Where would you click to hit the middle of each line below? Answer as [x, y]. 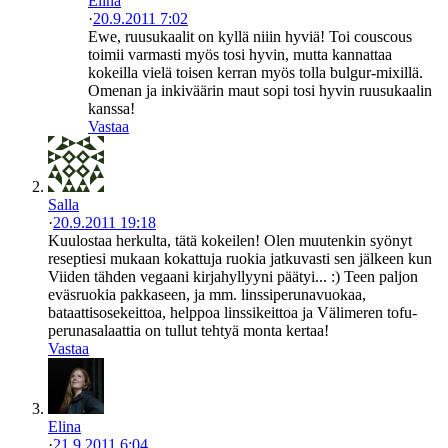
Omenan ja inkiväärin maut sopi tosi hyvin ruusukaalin [260, 91]
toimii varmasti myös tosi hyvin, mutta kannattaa [240, 55]
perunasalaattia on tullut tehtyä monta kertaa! [188, 331]
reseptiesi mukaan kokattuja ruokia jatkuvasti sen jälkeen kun [240, 259]
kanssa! [111, 109]
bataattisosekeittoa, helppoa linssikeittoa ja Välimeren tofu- [232, 313]
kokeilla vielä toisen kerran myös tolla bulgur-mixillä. [255, 73]
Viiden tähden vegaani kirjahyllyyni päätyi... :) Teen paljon [233, 277]
